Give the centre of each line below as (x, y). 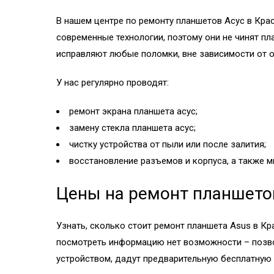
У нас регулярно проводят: (113, 82)
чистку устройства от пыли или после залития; (168, 144)
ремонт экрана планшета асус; (133, 111)
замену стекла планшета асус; (132, 128)
